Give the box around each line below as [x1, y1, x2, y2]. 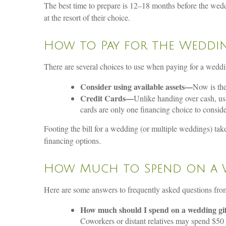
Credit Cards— [80, 92, 134, 104]
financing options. [44, 135, 101, 146]
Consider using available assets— [80, 81, 193, 93]
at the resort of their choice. [44, 12, 130, 23]
